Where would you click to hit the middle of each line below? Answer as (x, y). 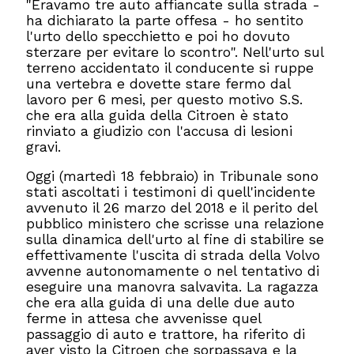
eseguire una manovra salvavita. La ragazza (173, 287)
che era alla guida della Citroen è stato (158, 115)
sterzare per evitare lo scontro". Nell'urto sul (175, 52)
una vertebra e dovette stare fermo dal (158, 83)
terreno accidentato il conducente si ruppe (170, 68)
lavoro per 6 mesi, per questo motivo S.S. (165, 99)
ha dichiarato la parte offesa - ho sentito (165, 20)
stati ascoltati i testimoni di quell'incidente (171, 192)
